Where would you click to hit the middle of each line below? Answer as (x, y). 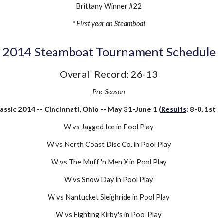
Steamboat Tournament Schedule (123, 51)
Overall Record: (96, 74)
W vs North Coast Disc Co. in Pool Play (109, 144)
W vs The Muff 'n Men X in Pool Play (109, 162)
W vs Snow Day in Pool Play (109, 179)
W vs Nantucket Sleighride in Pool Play (109, 197)
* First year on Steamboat (109, 23)
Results (173, 109)
